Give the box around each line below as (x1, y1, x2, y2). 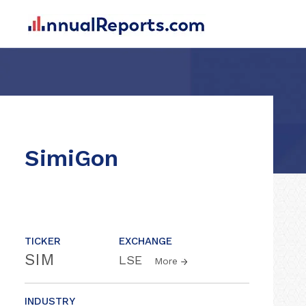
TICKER (25, 235, 61, 247)
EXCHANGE (119, 235, 172, 247)
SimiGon (25, 144, 118, 171)
